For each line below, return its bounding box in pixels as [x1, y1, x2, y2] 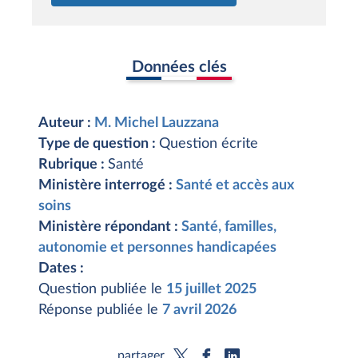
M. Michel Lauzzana [94, 116, 219, 130]
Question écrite [159, 137, 258, 151]
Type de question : [38, 137, 159, 151]
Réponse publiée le [38, 303, 162, 317]
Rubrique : [38, 157, 108, 172]
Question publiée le [38, 282, 166, 296]
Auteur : [38, 116, 94, 130]
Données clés [131, 58, 227, 75]
